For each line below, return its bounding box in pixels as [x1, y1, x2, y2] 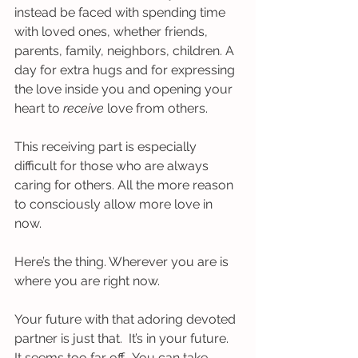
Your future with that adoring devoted [14, 311, 239, 327]
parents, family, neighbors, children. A [14, 42, 237, 58]
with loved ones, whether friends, [14, 23, 211, 39]
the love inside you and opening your [14, 81, 236, 97]
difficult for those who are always [14, 157, 212, 173]
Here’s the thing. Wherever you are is [14, 253, 232, 269]
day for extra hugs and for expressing [14, 62, 238, 78]
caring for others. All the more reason [14, 177, 237, 193]
